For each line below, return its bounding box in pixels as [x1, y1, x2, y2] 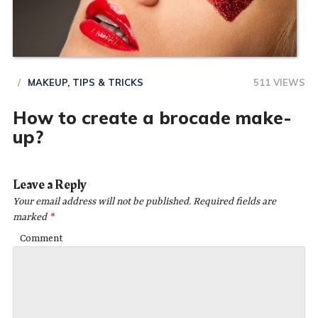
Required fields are [190, 196, 276, 208]
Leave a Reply [12, 175, 87, 195]
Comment [19, 233, 63, 245]
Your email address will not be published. [12, 196, 191, 208]
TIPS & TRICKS [72, 77, 143, 89]
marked [12, 212, 49, 224]
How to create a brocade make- [12, 106, 292, 129]
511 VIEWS [253, 77, 306, 89]
